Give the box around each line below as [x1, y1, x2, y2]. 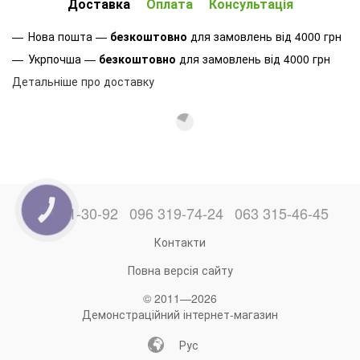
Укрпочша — [28, 50, 99, 67]
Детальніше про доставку [12, 73, 154, 90]
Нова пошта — [28, 27, 110, 44]
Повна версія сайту [127, 261, 233, 278]
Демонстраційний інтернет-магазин [82, 305, 278, 322]
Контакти [154, 233, 206, 250]
